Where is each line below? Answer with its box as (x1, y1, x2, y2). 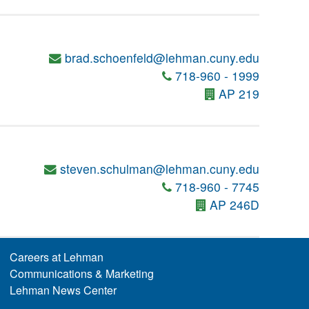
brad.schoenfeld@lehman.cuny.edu (65, 49, 259, 66)
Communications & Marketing (9, 266, 154, 281)
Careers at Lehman (9, 249, 103, 265)
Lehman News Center (9, 282, 117, 298)
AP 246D (210, 196, 259, 213)
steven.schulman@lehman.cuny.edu (60, 160, 259, 177)
